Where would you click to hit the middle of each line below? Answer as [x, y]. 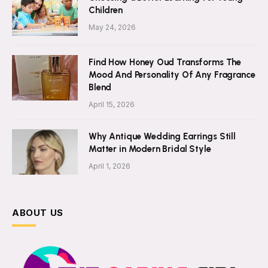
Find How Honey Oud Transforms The [165, 63]
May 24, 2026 [112, 28]
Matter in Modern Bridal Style [150, 149]
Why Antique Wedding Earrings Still [162, 137]
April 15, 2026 [112, 105]
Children [106, 10]
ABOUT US [38, 213]
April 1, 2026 [109, 166]
